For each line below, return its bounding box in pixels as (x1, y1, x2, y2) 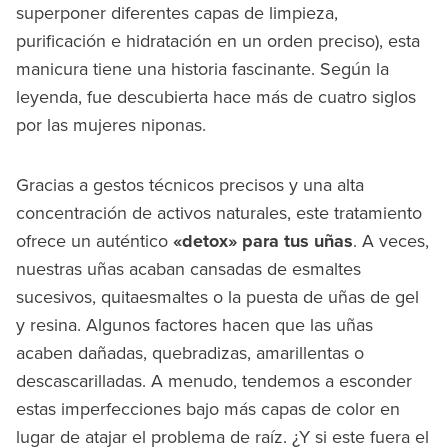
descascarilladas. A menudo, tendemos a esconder (16, 368, 412, 394)
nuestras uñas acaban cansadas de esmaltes (16, 256, 361, 282)
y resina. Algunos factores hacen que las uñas (16, 312, 373, 338)
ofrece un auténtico (16, 228, 173, 254)
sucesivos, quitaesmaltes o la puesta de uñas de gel (16, 284, 419, 310)
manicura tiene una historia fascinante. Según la (16, 56, 389, 82)
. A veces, (353, 228, 429, 254)
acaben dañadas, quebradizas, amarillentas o (16, 340, 364, 366)
